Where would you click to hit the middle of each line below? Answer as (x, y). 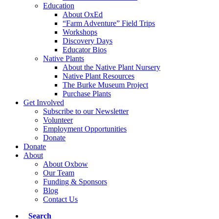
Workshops (80, 32)
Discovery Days (88, 41)
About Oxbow (66, 164)
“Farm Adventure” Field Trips (109, 23)
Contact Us (60, 199)
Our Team (59, 173)
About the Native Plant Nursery (111, 67)
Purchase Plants (87, 94)
